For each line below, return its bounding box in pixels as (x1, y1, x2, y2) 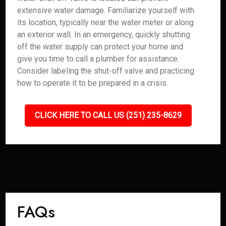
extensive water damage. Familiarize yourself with (17, 6, 195, 15)
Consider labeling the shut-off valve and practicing (17, 66, 195, 76)
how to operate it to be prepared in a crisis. (17, 78, 168, 88)
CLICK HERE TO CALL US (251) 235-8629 (34, 110, 182, 120)
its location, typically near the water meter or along (17, 18, 194, 27)
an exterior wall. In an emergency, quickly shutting (17, 30, 191, 39)
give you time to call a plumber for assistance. (17, 54, 180, 64)
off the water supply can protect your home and (17, 42, 184, 51)
